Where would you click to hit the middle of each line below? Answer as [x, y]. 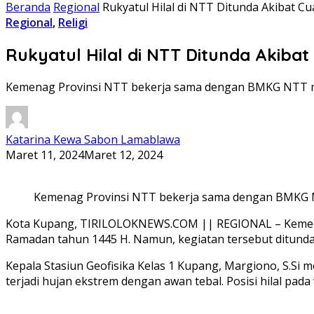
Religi [73, 22]
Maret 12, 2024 [123, 155]
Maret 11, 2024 [45, 155]
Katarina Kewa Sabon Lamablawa [93, 139]
